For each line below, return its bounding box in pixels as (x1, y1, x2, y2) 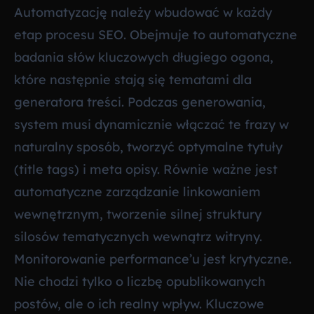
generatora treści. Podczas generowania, (14, 94, 266, 111)
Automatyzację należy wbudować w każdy (14, 4, 272, 21)
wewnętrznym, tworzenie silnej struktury (14, 206, 261, 223)
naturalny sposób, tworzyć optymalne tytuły (14, 139, 282, 156)
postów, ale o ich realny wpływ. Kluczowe (14, 296, 264, 313)
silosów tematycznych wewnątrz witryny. (14, 228, 262, 245)
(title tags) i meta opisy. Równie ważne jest (14, 161, 278, 178)
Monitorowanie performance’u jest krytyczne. (14, 251, 292, 268)
